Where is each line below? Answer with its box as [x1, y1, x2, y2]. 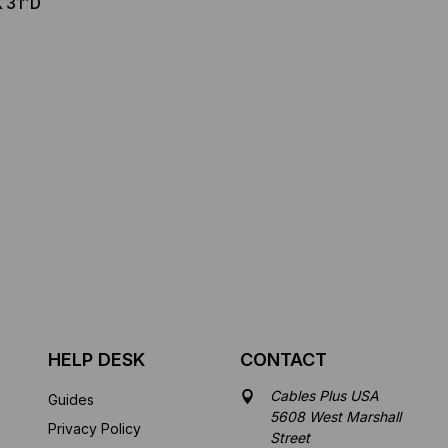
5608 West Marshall [270, 407, 402, 425]
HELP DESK [47, 348, 145, 370]
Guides [47, 390, 94, 408]
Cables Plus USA [270, 386, 380, 404]
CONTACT [240, 348, 328, 370]
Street [270, 428, 311, 446]
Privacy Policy [47, 419, 141, 437]
